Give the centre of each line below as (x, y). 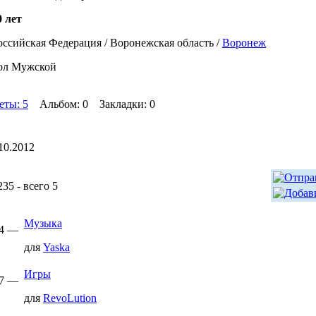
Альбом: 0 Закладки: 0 (92, 104)
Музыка (43, 223)
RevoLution (70, 298)
